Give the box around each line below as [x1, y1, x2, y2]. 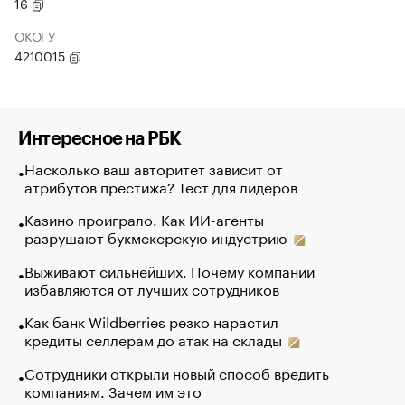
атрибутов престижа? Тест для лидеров [24, 174, 297, 197]
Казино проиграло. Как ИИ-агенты [24, 207, 264, 230]
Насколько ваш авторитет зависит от [24, 156, 283, 179]
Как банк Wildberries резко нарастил [24, 308, 278, 332]
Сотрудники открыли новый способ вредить [24, 360, 329, 383]
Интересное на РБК [18, 130, 182, 148]
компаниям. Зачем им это [24, 378, 202, 401]
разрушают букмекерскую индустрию [24, 225, 291, 248]
